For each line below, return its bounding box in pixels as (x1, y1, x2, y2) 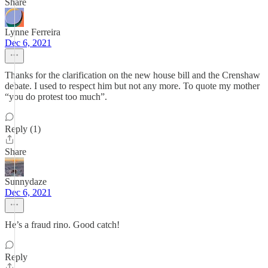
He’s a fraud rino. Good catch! (5, 220, 120, 230)
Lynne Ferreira (5, 27, 60, 37)
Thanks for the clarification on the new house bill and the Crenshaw (5, 70, 260, 80)
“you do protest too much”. (5, 92, 107, 102)
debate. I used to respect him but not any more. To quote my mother (5, 81, 260, 91)
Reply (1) (5, 124, 41, 134)
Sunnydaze (5, 176, 47, 187)
